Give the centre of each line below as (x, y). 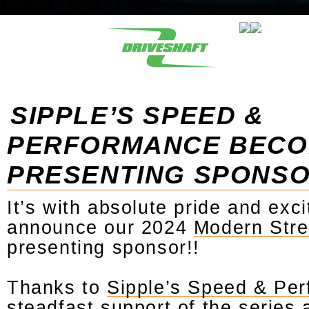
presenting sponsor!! (104, 247)
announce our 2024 (100, 227)
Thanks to (57, 287)
